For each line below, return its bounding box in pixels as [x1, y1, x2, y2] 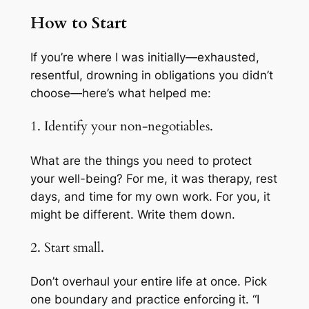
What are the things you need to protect [30, 153, 252, 168]
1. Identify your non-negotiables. [30, 118, 213, 136]
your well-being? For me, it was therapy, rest [30, 171, 277, 186]
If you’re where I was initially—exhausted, [30, 50, 259, 65]
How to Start [30, 12, 127, 34]
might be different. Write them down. [30, 207, 235, 221]
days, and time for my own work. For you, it [30, 189, 270, 203]
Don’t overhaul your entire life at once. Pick [30, 275, 267, 289]
